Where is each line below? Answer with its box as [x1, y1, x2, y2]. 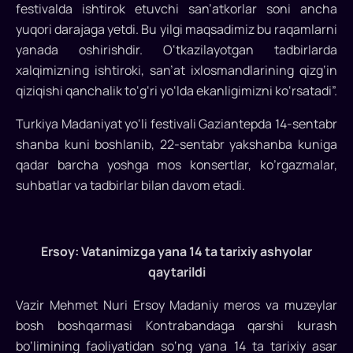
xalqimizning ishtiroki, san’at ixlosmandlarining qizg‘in [16, 61, 337, 80]
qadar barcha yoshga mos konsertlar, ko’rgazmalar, [16, 156, 337, 174]
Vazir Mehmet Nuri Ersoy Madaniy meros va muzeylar [16, 296, 337, 314]
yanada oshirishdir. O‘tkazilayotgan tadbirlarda [16, 41, 337, 59]
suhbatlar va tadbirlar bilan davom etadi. [16, 176, 245, 195]
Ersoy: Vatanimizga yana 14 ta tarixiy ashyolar [41, 243, 312, 261]
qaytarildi [147, 263, 206, 281]
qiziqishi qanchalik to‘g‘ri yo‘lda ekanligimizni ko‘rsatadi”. [16, 82, 337, 100]
